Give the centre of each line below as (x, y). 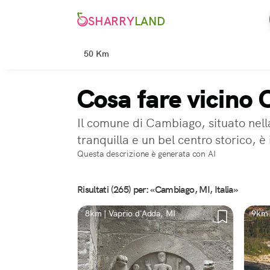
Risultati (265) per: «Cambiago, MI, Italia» (158, 190)
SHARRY (111, 21)
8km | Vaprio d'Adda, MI (130, 213)
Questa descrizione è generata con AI (146, 154)
